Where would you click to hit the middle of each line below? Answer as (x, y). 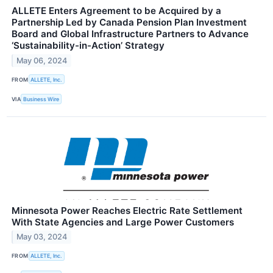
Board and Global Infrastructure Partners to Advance (130, 34)
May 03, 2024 (42, 237)
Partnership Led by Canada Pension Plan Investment (129, 23)
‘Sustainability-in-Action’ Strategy (88, 46)
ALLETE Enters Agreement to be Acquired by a (116, 11)
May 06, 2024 (42, 60)
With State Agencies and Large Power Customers (123, 222)
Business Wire (41, 99)
